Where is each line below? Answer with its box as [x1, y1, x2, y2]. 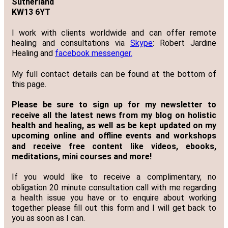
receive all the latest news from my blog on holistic [12, 110, 216, 120]
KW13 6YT [12, 7, 50, 17]
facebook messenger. [55, 48, 132, 59]
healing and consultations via [12, 38, 130, 48]
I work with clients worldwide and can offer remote [12, 27, 216, 38]
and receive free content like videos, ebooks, [12, 141, 216, 151]
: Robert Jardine [153, 38, 216, 48]
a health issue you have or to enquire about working [12, 193, 216, 203]
